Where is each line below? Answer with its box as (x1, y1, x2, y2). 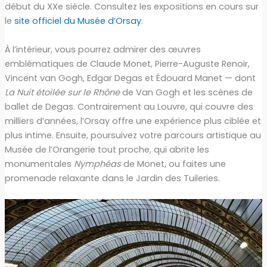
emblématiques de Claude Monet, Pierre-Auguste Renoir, (4, 57, 250, 70)
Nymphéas (73, 157, 121, 170)
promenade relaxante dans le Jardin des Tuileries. (4, 172, 220, 184)
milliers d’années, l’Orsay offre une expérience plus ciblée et (4, 114, 261, 127)
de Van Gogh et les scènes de (119, 86, 253, 98)
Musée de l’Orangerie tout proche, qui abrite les (4, 143, 209, 156)
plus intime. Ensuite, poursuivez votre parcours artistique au (4, 129, 261, 141)
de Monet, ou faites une (120, 157, 226, 170)
